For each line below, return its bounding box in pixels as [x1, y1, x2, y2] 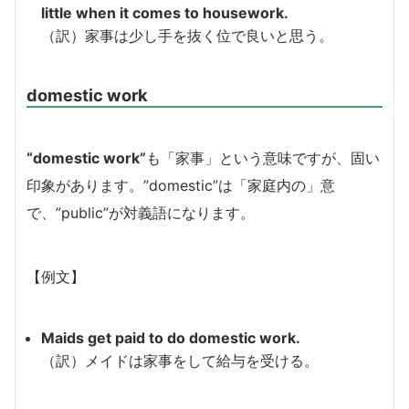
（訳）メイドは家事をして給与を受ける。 [41, 351, 319, 370]
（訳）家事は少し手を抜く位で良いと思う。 [41, 26, 333, 45]
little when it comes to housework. [41, 3, 288, 22]
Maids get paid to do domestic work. [41, 328, 300, 347]
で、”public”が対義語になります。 [26, 203, 255, 222]
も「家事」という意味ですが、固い [146, 148, 380, 167]
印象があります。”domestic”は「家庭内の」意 [26, 175, 335, 194]
